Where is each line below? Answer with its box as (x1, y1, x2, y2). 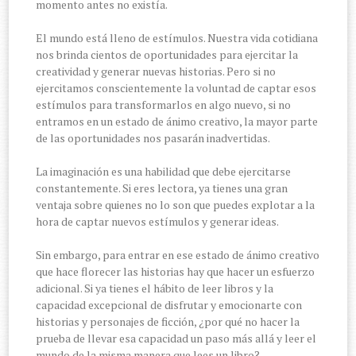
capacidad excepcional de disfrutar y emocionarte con (36, 296, 303, 312)
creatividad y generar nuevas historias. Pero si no (36, 63, 277, 79)
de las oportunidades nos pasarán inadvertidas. (36, 130, 271, 145)
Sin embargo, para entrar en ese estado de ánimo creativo (36, 246, 320, 262)
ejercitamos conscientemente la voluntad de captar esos (36, 79, 317, 95)
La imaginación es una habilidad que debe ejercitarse (36, 163, 292, 179)
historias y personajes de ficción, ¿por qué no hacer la (36, 313, 300, 329)
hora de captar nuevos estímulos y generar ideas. (36, 213, 280, 229)
